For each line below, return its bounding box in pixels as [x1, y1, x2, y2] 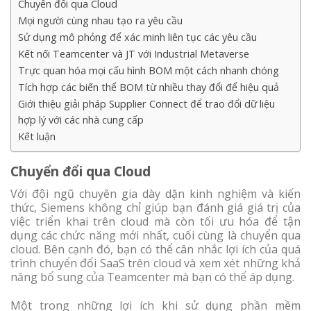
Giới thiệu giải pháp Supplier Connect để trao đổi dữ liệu [18, 97, 275, 111]
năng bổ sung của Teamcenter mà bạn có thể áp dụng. [10, 269, 294, 285]
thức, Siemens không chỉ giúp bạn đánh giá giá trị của [10, 199, 301, 215]
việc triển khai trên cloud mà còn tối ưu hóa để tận [10, 213, 301, 229]
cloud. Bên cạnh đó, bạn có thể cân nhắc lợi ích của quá [10, 241, 301, 257]
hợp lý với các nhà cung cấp [18, 113, 144, 127]
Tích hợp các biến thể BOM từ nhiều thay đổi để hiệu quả [18, 81, 279, 94]
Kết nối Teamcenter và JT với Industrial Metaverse [18, 47, 249, 61]
